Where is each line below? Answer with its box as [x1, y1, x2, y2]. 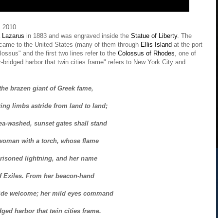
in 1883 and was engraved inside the [24, 32, 131, 39]
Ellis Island [141, 41, 172, 48]
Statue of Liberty [131, 32, 177, 39]
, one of [175, 50, 196, 57]
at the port [172, 41, 202, 48]
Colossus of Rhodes [118, 50, 175, 57]
